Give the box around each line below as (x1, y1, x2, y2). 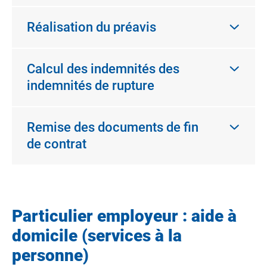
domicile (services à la (12, 226, 182, 246)
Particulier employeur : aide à (12, 206, 237, 226)
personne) (12, 246, 89, 265)
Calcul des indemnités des (27, 61, 179, 76)
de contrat (27, 136, 86, 151)
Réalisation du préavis (27, 20, 156, 35)
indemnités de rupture (27, 78, 154, 93)
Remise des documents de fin (27, 120, 198, 135)
